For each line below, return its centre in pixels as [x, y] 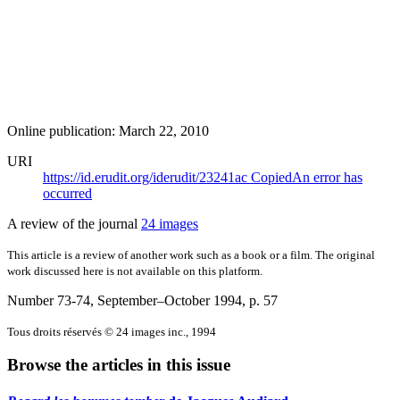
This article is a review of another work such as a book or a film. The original [191, 254]
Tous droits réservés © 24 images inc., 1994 [112, 331]
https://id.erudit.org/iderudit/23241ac [147, 177]
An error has [327, 177]
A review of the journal [74, 223]
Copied [271, 177]
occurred [67, 193]
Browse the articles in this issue [119, 365]
